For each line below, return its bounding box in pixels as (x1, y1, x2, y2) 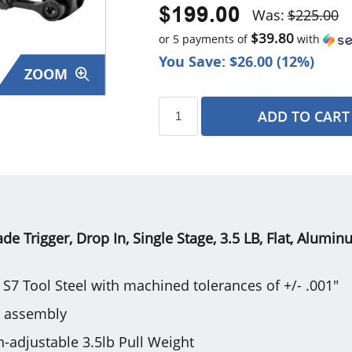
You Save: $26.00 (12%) (158, 51, 314, 71)
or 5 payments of (158, 31, 251, 46)
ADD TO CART (257, 106, 350, 126)
